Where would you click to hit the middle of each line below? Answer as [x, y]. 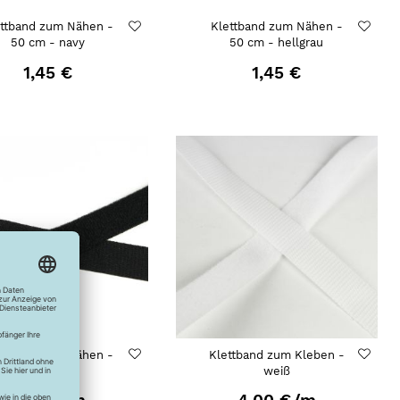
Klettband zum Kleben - [276, 354]
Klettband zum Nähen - [276, 27]
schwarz [48, 371]
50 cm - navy [47, 43]
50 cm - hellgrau [277, 43]
